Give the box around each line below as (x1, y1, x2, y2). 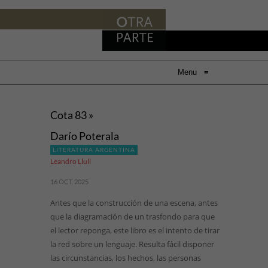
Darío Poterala (50, 129, 119, 142)
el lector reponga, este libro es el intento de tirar (50, 225, 220, 236)
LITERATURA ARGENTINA (53, 146, 135, 153)
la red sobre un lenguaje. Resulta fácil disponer (50, 239, 214, 249)
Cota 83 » (50, 108, 93, 121)
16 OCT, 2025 (50, 178, 89, 185)
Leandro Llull (50, 157, 91, 166)
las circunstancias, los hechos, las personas (50, 252, 201, 263)
